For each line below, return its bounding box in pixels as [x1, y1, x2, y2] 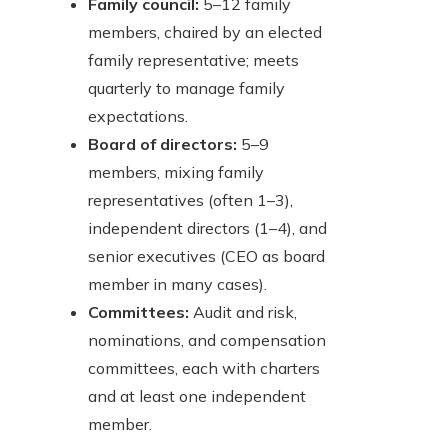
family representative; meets [88, 50, 299, 71]
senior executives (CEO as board [88, 246, 325, 267]
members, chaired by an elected [88, 22, 322, 43]
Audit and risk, [189, 302, 297, 323]
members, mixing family [88, 162, 264, 183]
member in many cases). [88, 274, 267, 295]
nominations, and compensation [88, 330, 326, 351]
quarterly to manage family [88, 78, 285, 99]
